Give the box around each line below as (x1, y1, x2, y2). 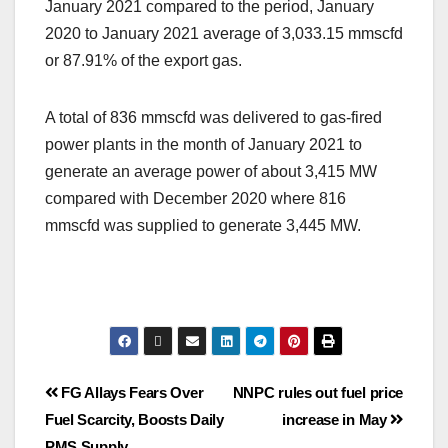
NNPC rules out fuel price (232, 384, 403, 402)
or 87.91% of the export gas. (45, 52, 242, 70)
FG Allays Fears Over (57, 384, 204, 402)
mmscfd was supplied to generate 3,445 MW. (45, 217, 361, 235)
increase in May (282, 411, 391, 429)
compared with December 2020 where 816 (45, 190, 346, 208)
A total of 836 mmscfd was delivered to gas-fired (45, 109, 382, 127)
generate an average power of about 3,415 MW (45, 163, 377, 181)
